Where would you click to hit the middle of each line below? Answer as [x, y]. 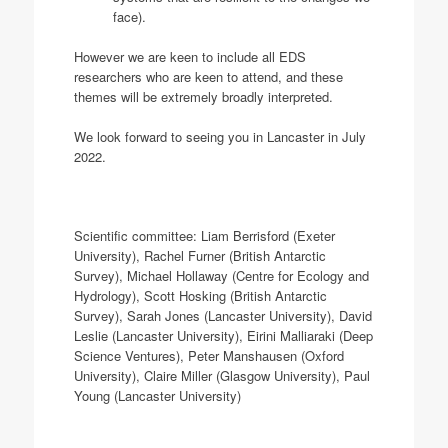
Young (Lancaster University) [157, 395]
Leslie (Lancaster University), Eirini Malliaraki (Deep [223, 335]
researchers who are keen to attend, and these [208, 77]
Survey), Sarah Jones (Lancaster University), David [222, 315]
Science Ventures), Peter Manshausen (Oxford [208, 355]
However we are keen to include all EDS [189, 57]
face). [129, 17]
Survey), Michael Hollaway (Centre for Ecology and [221, 275]
